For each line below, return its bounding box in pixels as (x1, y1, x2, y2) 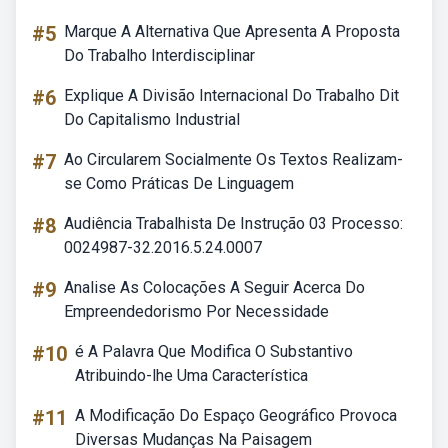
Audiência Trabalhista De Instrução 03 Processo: (64, 214, 403, 233)
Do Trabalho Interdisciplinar (64, 46, 255, 65)
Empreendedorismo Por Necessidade (64, 302, 329, 321)
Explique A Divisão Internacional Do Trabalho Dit (64, 86, 399, 105)
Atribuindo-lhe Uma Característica (75, 366, 308, 385)
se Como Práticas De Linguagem (64, 174, 294, 193)
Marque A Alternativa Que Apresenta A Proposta (64, 22, 400, 41)
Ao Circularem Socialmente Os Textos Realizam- (64, 150, 403, 169)
